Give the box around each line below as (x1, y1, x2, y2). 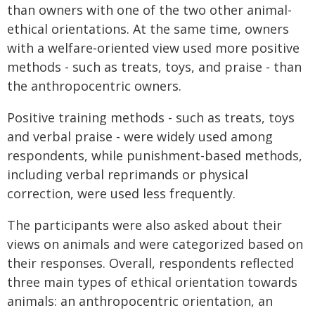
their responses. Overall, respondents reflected (7, 255, 294, 271)
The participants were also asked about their (7, 217, 282, 233)
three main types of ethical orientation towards (7, 274, 297, 290)
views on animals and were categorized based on (7, 236, 303, 252)
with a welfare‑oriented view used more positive (7, 39, 300, 56)
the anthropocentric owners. (7, 77, 181, 94)
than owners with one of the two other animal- (7, 1, 292, 18)
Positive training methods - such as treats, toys (7, 109, 295, 126)
